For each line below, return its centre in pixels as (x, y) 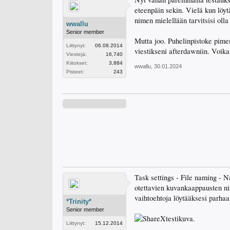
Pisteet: (75, 72)
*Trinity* (79, 202)
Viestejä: (76, 54)
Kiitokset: (77, 63)
